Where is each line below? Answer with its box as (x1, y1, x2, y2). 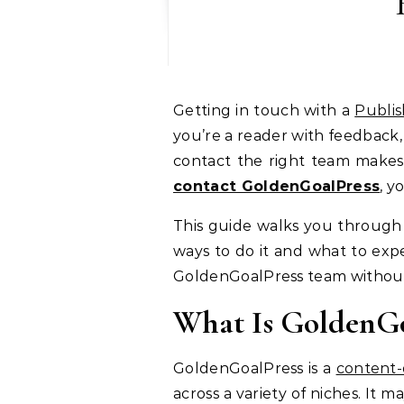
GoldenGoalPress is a (173, 360, 336, 378)
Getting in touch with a (185, 102, 355, 120)
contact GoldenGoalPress (173, 178, 381, 196)
